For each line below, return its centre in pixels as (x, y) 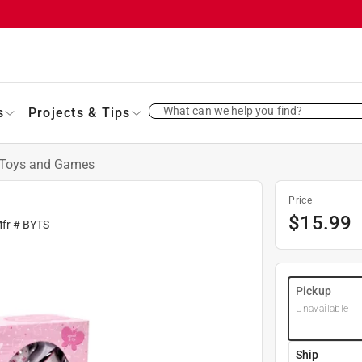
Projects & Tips (79, 112)
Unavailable (322, 308)
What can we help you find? (233, 110)
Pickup (314, 290)
